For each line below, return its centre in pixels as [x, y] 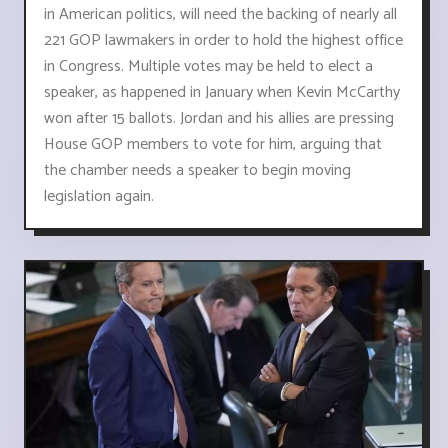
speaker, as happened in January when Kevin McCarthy [222, 92]
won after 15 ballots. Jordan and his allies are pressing [219, 118]
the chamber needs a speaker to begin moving [197, 170]
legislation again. [99, 196]
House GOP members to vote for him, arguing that [213, 144]
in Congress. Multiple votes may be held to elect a [208, 66]
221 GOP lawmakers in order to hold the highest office [223, 40]
